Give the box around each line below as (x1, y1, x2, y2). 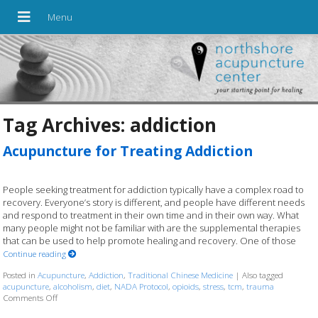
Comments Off (3, 291, 58, 303)
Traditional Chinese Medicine (128, 268, 234, 280)
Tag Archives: (3, 111, 131, 138)
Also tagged (242, 268, 284, 280)
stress (203, 280, 224, 292)
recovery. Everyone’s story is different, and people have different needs (3, 195, 305, 209)
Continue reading (3, 247, 69, 259)
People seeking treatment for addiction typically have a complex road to (3, 182, 305, 196)
